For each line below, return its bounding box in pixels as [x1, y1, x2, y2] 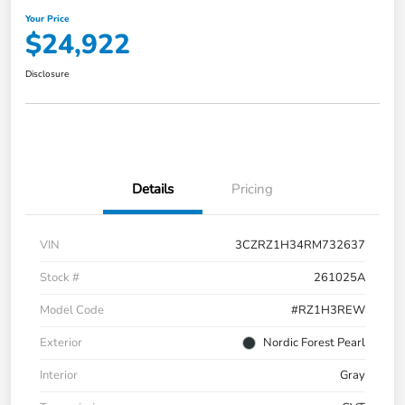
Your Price [25, 13, 69, 26]
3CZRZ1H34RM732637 [235, 237, 365, 254]
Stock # [40, 269, 80, 287]
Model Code [40, 302, 104, 319]
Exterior [40, 334, 82, 352]
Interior [40, 367, 78, 384]
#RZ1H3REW [291, 302, 365, 319]
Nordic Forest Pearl [263, 334, 365, 352]
